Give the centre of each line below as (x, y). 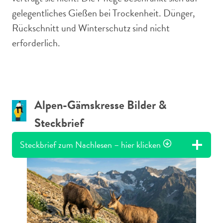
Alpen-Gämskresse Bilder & (101, 105)
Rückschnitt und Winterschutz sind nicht (91, 28)
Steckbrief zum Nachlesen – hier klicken (90, 145)
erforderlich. (36, 43)
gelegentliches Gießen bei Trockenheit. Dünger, (104, 13)
